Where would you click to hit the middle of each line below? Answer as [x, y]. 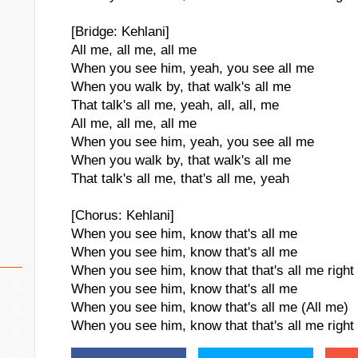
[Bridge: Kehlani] [120, 32]
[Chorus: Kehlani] [123, 215]
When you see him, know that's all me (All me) [210, 307]
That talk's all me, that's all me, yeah [180, 179]
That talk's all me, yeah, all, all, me [175, 105]
